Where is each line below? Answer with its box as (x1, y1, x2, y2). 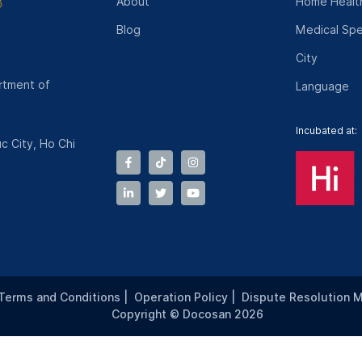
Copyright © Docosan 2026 (112, 308, 263, 321)
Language (295, 80, 349, 93)
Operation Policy (134, 291, 228, 304)
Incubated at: (295, 124, 357, 137)
